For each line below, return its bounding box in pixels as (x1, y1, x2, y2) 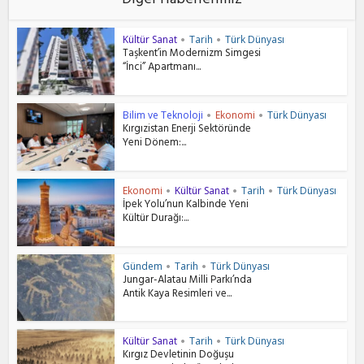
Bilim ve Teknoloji (123, 108, 204, 123)
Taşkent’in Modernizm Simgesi (123, 45, 262, 65)
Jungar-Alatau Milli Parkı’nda (123, 271, 253, 291)
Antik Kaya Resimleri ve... (123, 284, 232, 305)
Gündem (123, 258, 163, 273)
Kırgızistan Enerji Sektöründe (123, 120, 252, 141)
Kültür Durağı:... (123, 209, 189, 229)
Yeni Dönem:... (123, 134, 187, 154)
